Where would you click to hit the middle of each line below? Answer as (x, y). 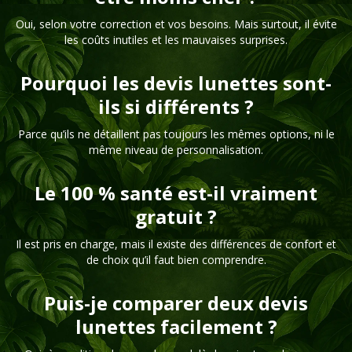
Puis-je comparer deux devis (176, 303)
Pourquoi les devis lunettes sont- (176, 83)
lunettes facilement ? (176, 326)
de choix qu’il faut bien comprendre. (176, 260)
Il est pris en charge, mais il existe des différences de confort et (176, 244)
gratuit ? (176, 216)
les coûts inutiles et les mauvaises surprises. (176, 40)
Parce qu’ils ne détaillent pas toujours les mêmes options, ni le (176, 134)
